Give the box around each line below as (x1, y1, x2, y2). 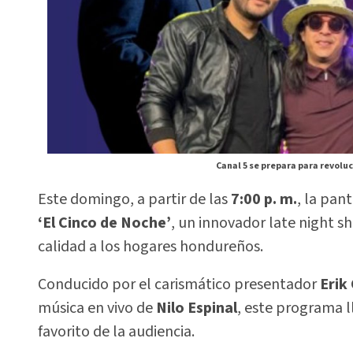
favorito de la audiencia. (38, 321, 195, 344)
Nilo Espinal (156, 297, 237, 320)
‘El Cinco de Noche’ (38, 211, 171, 234)
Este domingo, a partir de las (38, 188, 231, 210)
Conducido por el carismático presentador (38, 273, 320, 296)
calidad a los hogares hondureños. (38, 235, 263, 258)
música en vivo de (38, 297, 156, 320)
